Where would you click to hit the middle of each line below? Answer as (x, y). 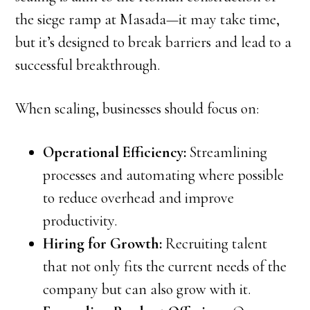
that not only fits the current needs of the (165, 266)
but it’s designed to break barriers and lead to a (154, 42)
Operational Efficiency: (115, 152)
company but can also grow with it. (147, 289)
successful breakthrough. (88, 65)
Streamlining (227, 152)
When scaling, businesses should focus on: (137, 109)
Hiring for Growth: (103, 244)
